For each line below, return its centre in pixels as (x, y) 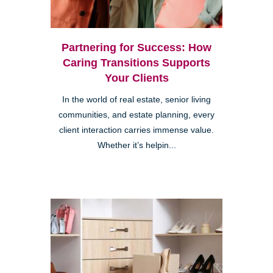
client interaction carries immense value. (136, 130)
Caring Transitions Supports (136, 63)
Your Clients (136, 78)
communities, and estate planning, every (136, 115)
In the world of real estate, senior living (136, 100)
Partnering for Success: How (136, 48)
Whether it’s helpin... (136, 146)
